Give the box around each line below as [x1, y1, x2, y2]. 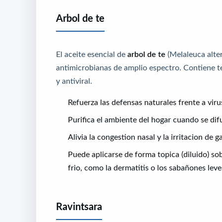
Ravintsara [56, 202, 102, 212]
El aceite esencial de [56, 50, 127, 58]
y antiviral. [56, 77, 92, 85]
